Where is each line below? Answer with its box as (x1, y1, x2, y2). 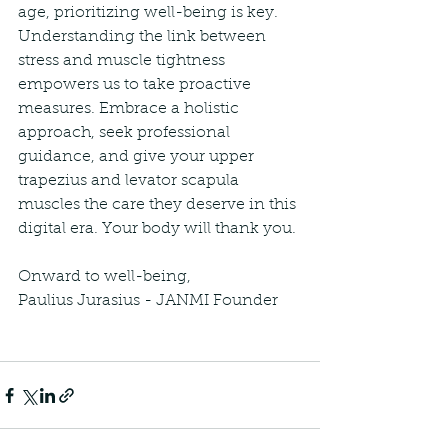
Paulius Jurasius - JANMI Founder (18, 293, 278, 310)
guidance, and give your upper (18, 149, 258, 166)
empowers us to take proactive (18, 77, 255, 94)
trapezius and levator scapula (18, 173, 243, 190)
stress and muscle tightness (18, 53, 229, 70)
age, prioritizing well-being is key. (18, 5, 282, 22)
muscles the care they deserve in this (18, 197, 300, 214)
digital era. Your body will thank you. (18, 221, 296, 238)
